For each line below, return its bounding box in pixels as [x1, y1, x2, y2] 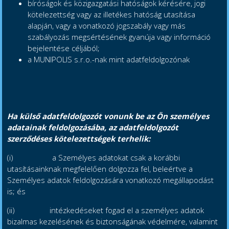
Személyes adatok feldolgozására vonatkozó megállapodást [7, 175, 214, 186]
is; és [7, 186, 26, 197]
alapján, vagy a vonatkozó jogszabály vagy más [28, 20, 186, 31]
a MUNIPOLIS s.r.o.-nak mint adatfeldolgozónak [28, 54, 190, 65]
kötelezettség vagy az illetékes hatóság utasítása [28, 9, 196, 20]
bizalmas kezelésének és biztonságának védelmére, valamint [7, 216, 218, 227]
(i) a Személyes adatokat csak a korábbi [7, 152, 180, 163]
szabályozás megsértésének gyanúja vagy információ [28, 32, 211, 42]
